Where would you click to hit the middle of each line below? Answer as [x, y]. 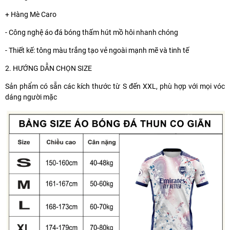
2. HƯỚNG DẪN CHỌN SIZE [49, 68]
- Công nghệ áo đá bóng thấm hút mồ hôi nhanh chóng [92, 32]
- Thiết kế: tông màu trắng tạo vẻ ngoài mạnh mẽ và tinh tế [97, 50]
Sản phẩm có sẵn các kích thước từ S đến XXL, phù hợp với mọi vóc [115, 86]
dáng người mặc [31, 97]
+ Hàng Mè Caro [31, 14]
